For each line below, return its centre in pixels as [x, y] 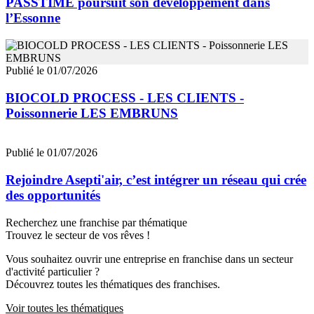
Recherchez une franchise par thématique [96, 222]
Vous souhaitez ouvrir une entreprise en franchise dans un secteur [149, 259]
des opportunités [53, 196]
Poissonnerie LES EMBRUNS [92, 113]
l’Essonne [33, 18]
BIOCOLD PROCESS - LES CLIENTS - [125, 97]
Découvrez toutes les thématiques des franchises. [113, 284]
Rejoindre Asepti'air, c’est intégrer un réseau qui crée [156, 180]
